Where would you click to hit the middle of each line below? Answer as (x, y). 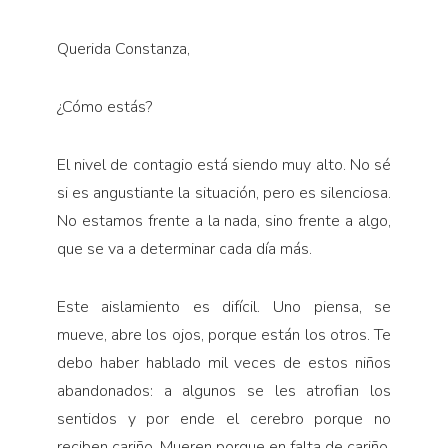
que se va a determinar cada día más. (184, 249)
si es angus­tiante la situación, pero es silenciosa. (224, 193)
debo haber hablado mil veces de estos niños (224, 363)
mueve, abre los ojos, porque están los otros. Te (224, 335)
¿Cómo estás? (104, 107)
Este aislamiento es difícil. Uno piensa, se (224, 307)
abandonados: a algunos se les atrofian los (224, 391)
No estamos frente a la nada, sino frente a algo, (224, 221)
